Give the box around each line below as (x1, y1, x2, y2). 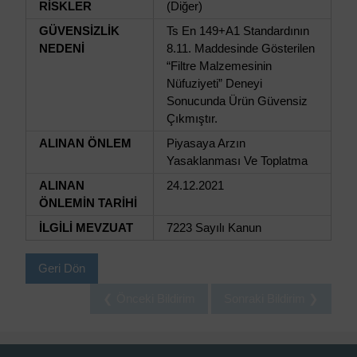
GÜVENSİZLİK (39, 24, 120, 37)
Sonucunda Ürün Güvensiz (167, 94, 308, 108)
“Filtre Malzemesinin (167, 59, 272, 73)
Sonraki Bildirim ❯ (224, 292, 319, 305)
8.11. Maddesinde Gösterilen (167, 41, 315, 55)
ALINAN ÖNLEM (39, 136, 131, 150)
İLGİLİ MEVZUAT (39, 221, 133, 234)
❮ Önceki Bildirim (103, 292, 195, 305)
